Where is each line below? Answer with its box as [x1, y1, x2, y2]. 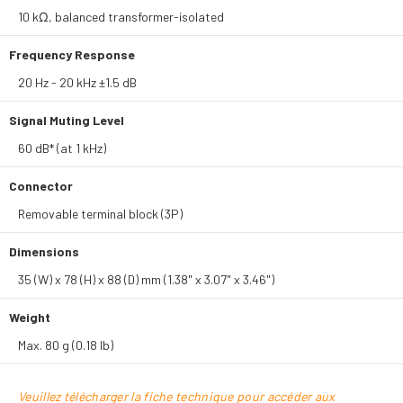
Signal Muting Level [9, 112, 124, 128]
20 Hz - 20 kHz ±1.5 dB [18, 75, 137, 90]
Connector [9, 178, 73, 193]
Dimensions [9, 244, 79, 259]
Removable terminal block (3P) [18, 206, 183, 221]
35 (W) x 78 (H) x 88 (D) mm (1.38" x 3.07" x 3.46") [18, 272, 274, 287]
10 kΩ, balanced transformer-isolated [18, 9, 224, 24]
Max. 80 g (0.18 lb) [18, 337, 113, 353]
